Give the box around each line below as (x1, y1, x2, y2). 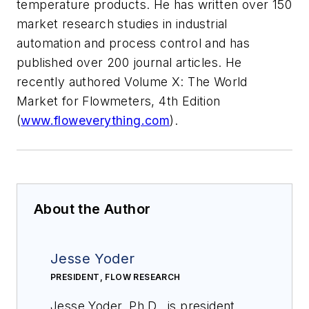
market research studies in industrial (17, 16, 228, 31)
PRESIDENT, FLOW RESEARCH (50, 271, 181, 282)
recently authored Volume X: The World (17, 74, 248, 89)
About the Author (34, 200, 151, 217)
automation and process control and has (17, 35, 250, 50)
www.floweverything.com (21, 112, 170, 128)
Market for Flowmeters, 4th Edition (17, 93, 221, 108)
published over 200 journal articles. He (17, 54, 242, 70)
